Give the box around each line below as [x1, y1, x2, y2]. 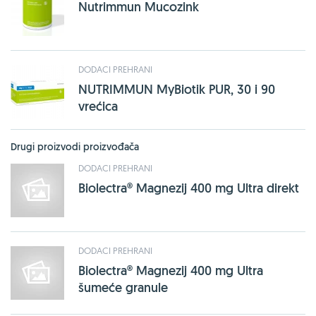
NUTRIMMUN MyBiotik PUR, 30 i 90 [78, 80, 275, 97]
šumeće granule [78, 279, 168, 296]
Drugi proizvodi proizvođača [11, 140, 139, 153]
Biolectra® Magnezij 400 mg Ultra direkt [78, 179, 299, 196]
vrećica [78, 97, 118, 114]
